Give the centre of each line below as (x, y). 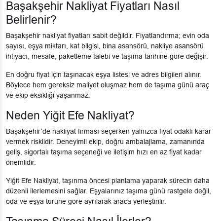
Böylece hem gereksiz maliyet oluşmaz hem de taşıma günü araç (108, 85)
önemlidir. (21, 163)
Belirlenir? (31, 20)
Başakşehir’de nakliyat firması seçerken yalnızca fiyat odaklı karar (109, 131)
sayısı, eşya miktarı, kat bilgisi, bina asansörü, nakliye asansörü (105, 46)
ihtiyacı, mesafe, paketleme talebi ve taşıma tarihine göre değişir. (107, 56)
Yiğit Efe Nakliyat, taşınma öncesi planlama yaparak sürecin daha (108, 181)
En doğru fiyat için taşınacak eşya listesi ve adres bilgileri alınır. (104, 75)
